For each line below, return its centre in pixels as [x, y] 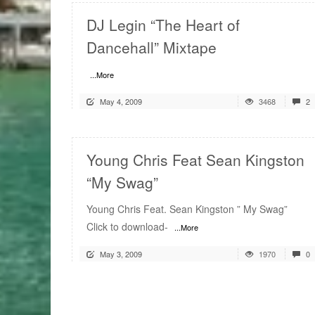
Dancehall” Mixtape [152, 47]
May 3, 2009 [121, 254]
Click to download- [129, 227]
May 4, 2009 [121, 102]
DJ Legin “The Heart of [163, 25]
